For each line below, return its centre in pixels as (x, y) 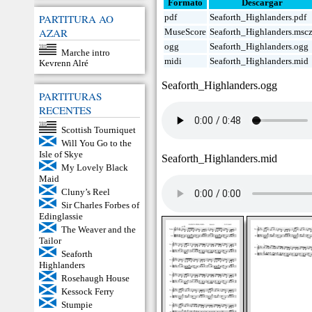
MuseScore (186, 32)
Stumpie (77, 304)
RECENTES (65, 110)
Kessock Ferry (87, 291)
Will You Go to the (96, 143)
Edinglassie (61, 216)
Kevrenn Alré (64, 63)
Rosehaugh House (95, 278)
